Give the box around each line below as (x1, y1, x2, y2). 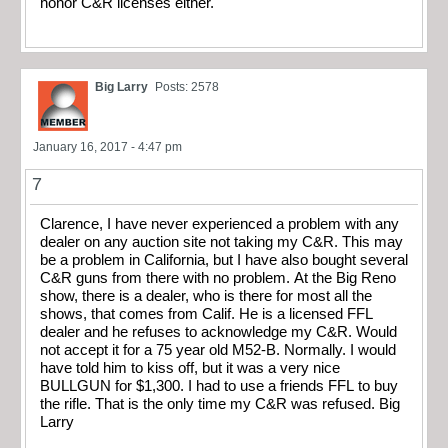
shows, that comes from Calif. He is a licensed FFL (40, 306, 373, 323)
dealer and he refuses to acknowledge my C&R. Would (40, 324, 397, 341)
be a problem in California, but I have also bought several (40, 252, 408, 269)
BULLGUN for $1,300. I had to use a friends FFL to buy (40, 378, 398, 395)
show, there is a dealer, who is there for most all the (40, 288, 372, 305)
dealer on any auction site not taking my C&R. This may (40, 234, 403, 251)
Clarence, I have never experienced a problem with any (40, 216, 399, 233)
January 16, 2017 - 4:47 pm (33, 140, 182, 155)
